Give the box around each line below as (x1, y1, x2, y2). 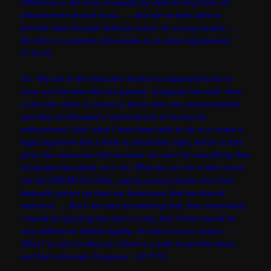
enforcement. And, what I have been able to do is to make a (21, 123, 243, 135)
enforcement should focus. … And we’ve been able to (21, 8, 221, 21)
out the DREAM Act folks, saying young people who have (21, 174, 235, 186)
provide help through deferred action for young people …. (21, 21, 238, 33)
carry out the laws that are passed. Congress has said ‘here (21, 85, 243, 97)
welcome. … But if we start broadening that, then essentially (21, 199, 246, 211)
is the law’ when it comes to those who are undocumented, (21, 97, 242, 109)
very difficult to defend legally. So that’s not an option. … (21, 224, 235, 237)
